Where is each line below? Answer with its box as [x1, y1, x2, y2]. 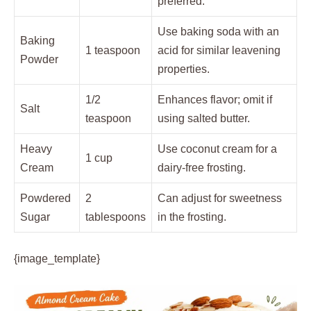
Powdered [20, 192, 71, 204]
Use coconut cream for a [158, 143, 277, 155]
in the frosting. [158, 211, 226, 223]
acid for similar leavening [158, 44, 280, 56]
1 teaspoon [85, 44, 140, 56]
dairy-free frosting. [158, 162, 246, 174]
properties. [158, 63, 210, 75]
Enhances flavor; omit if [158, 94, 272, 106]
